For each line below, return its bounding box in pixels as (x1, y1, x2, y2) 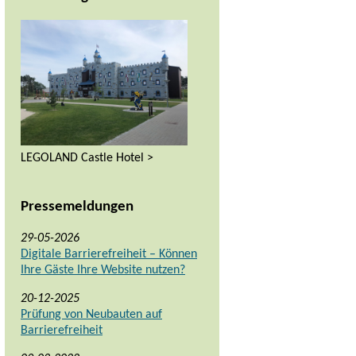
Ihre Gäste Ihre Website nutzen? (21, 264, 185, 277)
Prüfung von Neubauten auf (21, 308, 162, 322)
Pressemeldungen (21, 199, 133, 215)
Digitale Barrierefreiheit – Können (21, 248, 197, 261)
